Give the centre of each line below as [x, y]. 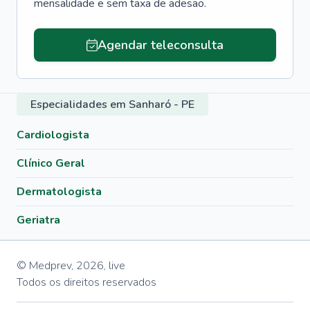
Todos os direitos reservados [86, 282]
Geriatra [38, 220]
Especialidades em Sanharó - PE [112, 104]
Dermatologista [59, 192]
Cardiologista [53, 135]
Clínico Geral [51, 163]
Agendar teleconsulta [160, 45]
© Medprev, [45, 266]
